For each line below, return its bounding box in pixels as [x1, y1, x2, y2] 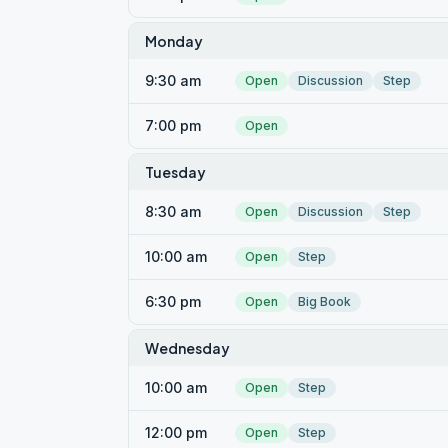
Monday [145, 32, 203, 50]
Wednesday [145, 339, 230, 357]
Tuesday [145, 163, 206, 181]
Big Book [298, 294, 351, 309]
